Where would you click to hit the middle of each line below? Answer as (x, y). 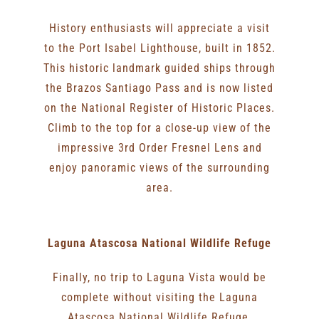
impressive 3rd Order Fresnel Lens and (159, 148)
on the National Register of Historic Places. (159, 108)
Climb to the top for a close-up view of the (159, 128)
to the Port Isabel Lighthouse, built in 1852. (159, 48)
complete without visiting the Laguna (159, 298)
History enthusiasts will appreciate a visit (159, 28)
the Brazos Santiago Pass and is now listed (159, 88)
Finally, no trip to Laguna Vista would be (159, 278)
